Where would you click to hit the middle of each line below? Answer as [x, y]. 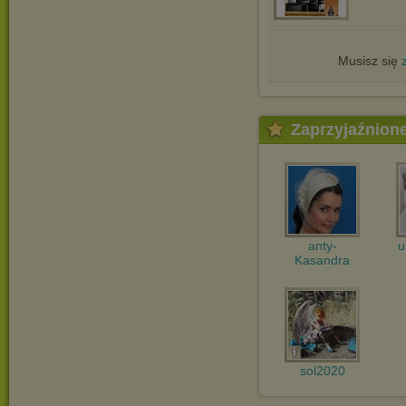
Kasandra [322, 260]
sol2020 [322, 371]
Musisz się [369, 61]
